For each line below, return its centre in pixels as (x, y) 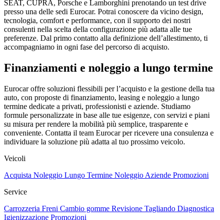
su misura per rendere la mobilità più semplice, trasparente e (96, 124)
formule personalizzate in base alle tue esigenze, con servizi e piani (107, 115)
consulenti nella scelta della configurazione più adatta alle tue (98, 29)
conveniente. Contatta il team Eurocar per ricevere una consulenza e (109, 133)
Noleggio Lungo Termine (74, 175)
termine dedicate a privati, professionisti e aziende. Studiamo (97, 106)
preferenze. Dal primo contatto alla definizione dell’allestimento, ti (106, 38)
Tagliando (161, 208)
